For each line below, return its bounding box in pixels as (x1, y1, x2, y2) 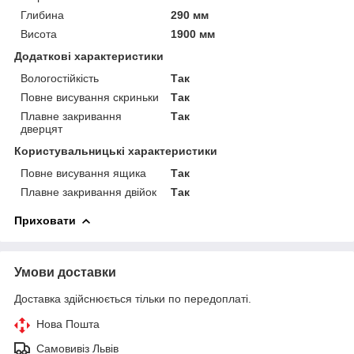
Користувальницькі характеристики (14, 144, 217, 157)
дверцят (21, 122, 62, 135)
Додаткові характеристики (14, 49, 164, 62)
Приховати (14, 213, 76, 227)
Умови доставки (14, 265, 116, 279)
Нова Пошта (36, 317, 100, 330)
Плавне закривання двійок (21, 185, 156, 198)
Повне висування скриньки (21, 90, 159, 104)
